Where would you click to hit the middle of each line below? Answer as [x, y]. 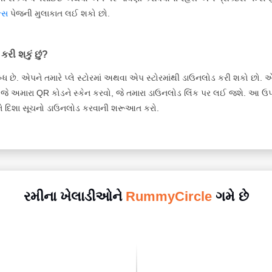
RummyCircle [168, 196]
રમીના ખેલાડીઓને [74, 196]
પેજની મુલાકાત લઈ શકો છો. [59, 13]
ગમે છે [230, 196]
